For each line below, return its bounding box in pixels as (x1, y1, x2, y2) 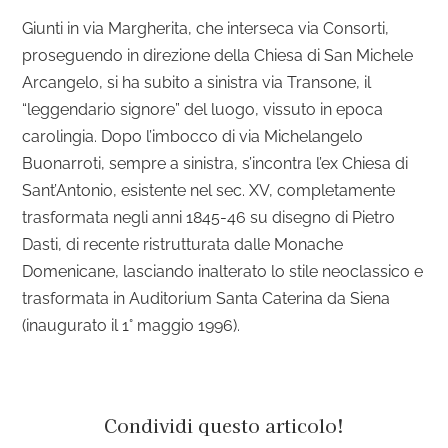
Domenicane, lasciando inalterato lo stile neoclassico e (22, 262, 424, 281)
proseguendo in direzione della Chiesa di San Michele (22, 46, 414, 65)
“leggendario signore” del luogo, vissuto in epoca (22, 100, 384, 119)
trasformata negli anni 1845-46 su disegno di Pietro (22, 208, 396, 227)
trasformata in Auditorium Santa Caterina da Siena (22, 289, 391, 308)
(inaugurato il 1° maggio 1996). (22, 316, 241, 335)
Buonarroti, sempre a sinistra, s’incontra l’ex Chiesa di (22, 154, 409, 173)
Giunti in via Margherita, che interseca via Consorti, (22, 19, 390, 38)
